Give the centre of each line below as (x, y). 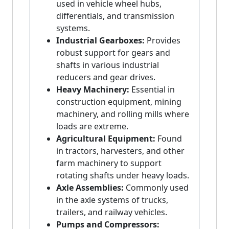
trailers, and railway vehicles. (112, 212)
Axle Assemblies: (90, 188)
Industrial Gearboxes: (100, 41)
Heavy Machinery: (93, 90)
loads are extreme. (92, 127)
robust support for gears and (113, 53)
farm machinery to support (109, 163)
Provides (163, 41)
